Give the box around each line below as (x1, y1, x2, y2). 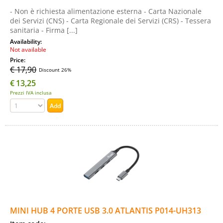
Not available (10, 45, 46, 53)
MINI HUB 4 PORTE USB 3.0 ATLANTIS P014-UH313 (10, 205, 201, 216)
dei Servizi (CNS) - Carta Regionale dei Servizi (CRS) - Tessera (10, 16, 211, 25)
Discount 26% (39, 66, 71, 73)
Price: (10, 56, 27, 64)
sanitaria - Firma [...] (10, 25, 78, 35)
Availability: (10, 37, 43, 45)
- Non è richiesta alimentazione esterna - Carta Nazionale (10, 6, 202, 16)
